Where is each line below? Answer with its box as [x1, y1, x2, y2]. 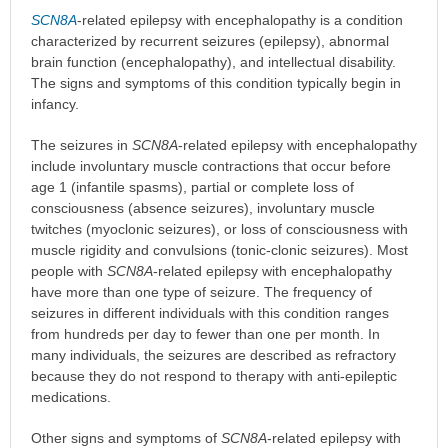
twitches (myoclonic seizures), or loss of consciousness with [30, 220, 408, 237]
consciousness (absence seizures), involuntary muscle [30, 199, 375, 216]
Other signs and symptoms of [30, 429, 221, 446]
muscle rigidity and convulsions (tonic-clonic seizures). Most [30, 241, 408, 258]
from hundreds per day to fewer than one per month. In [30, 325, 380, 342]
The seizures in [30, 136, 132, 153]
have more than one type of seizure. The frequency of [30, 283, 372, 300]
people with [30, 262, 107, 279]
